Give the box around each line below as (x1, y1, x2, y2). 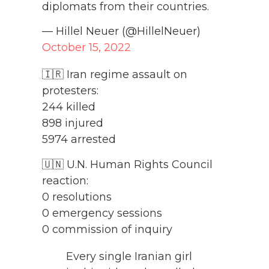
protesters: (42, 84, 98, 98)
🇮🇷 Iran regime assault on (42, 68, 187, 82)
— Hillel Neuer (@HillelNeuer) (42, 25, 201, 38)
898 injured (42, 116, 103, 130)
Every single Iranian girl (66, 249, 192, 263)
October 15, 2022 (42, 41, 131, 55)
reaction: (42, 174, 88, 187)
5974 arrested (42, 133, 116, 147)
